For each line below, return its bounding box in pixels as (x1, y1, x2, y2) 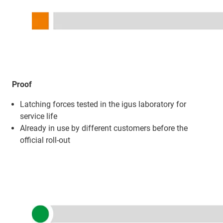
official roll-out (20, 135, 70, 145)
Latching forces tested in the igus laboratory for (20, 100, 186, 110)
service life (20, 111, 57, 121)
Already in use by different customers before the (20, 123, 188, 133)
